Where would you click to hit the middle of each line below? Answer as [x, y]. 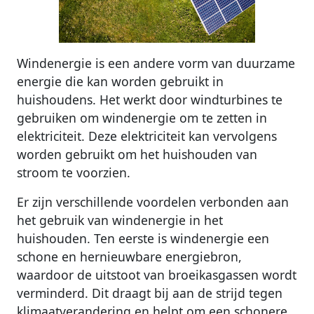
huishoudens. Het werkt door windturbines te [150, 99]
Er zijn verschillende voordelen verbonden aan [153, 202]
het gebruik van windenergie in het [120, 220]
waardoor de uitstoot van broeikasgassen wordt [157, 274]
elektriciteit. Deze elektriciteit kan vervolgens [147, 136]
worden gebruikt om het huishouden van [137, 154]
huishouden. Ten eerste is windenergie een [143, 238]
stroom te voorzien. [74, 172]
